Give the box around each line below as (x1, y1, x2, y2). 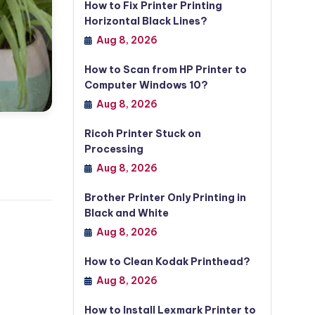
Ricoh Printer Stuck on (84, 127, 201, 140)
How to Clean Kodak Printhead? (84, 255, 250, 268)
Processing (84, 143, 143, 155)
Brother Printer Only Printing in (84, 191, 246, 204)
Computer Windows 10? (84, 79, 208, 91)
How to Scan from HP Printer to (84, 63, 247, 76)
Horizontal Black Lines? (84, 15, 207, 27)
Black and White (84, 207, 169, 219)
